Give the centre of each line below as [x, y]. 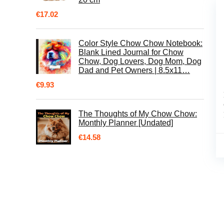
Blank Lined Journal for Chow [131, 52]
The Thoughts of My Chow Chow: [138, 114]
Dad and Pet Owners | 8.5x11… [134, 70]
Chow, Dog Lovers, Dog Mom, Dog [140, 61]
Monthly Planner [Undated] [126, 123]
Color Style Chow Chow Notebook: [140, 43]
